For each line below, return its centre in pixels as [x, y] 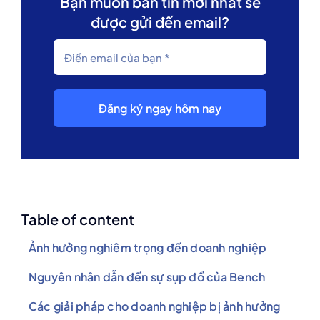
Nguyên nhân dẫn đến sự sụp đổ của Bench [147, 277]
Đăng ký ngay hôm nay [160, 108]
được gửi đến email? [160, 22]
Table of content [78, 219]
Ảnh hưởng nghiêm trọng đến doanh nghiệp [148, 247]
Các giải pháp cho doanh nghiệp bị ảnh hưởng [155, 306]
